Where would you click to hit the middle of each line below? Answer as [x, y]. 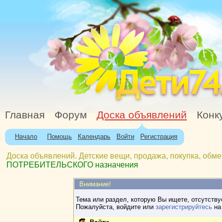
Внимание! [95, 184]
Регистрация [159, 137]
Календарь [94, 137]
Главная [25, 115]
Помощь [59, 137]
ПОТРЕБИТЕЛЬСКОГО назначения [72, 165]
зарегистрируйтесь [184, 207]
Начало [26, 137]
